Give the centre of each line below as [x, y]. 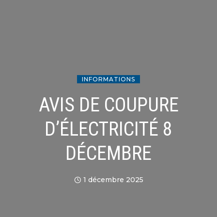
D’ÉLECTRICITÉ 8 [108, 129]
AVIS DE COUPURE [108, 105]
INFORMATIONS [108, 79]
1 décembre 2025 [113, 179]
